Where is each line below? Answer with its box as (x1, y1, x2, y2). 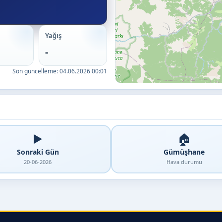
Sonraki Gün (16, 147, 59, 157)
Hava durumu (166, 158, 202, 166)
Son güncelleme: (12, 67, 59, 75)
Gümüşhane (164, 147, 205, 157)
